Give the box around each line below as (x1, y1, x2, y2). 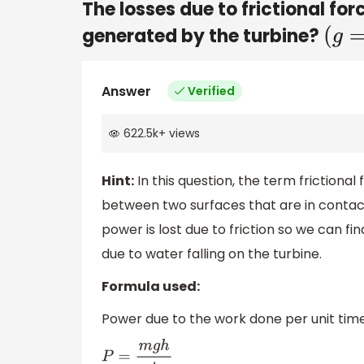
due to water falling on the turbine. (102, 245, 322, 264)
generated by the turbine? (82, 23, 323, 49)
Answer (102, 81, 151, 101)
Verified (188, 82, 235, 99)
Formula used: (102, 277, 200, 297)
